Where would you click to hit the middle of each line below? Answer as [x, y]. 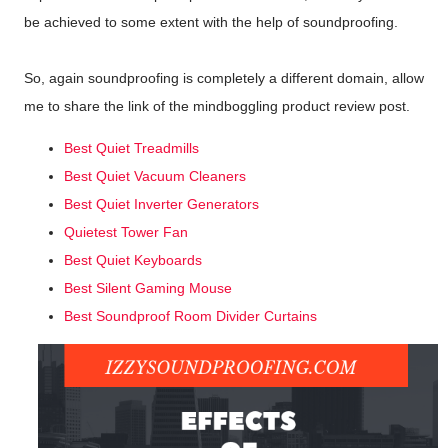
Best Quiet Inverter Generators [161, 204]
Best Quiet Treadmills [131, 148]
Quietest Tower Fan [126, 232]
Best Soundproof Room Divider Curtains [190, 316]
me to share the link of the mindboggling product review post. [219, 106]
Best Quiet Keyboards [133, 260]
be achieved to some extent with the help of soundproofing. [211, 22]
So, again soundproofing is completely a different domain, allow [224, 78]
